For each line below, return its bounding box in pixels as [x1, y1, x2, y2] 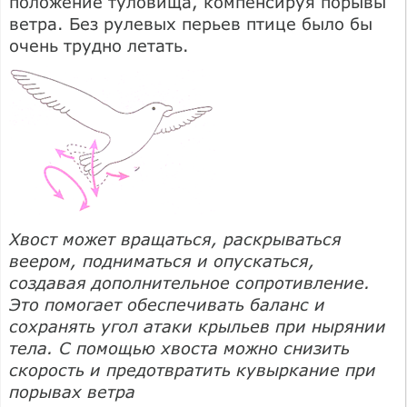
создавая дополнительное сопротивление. [9, 272, 371, 293]
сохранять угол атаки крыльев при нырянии [9, 315, 386, 336]
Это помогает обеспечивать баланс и [9, 293, 325, 314]
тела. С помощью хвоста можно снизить [9, 337, 350, 358]
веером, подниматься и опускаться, [9, 250, 315, 271]
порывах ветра [9, 381, 135, 402]
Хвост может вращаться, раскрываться [9, 228, 342, 249]
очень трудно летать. [9, 35, 189, 55]
